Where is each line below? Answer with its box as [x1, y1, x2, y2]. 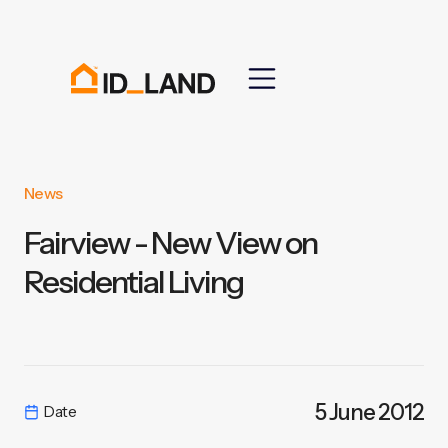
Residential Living [23, 262, 243, 301]
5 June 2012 [315, 399, 425, 426]
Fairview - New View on [23, 223, 317, 262]
